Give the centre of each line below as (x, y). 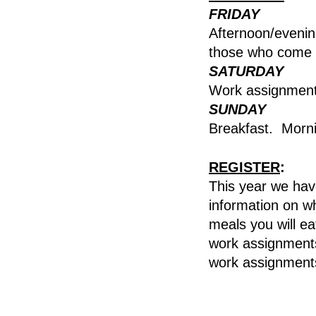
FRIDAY (234, 14)
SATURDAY (246, 71)
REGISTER (244, 167)
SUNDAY (237, 109)
